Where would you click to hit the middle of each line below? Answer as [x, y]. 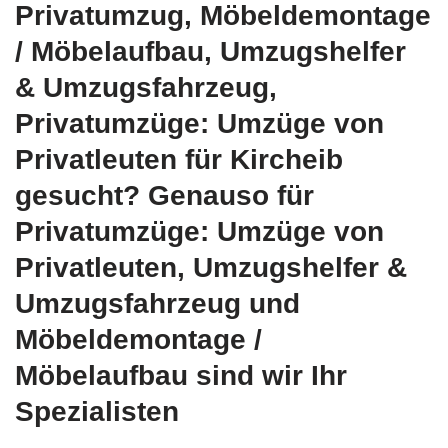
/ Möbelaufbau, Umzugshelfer [210, 52]
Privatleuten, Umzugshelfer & [211, 268]
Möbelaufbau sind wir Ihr [181, 376]
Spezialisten [97, 412]
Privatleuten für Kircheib [179, 160]
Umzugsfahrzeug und [157, 304]
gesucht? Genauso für [164, 196]
